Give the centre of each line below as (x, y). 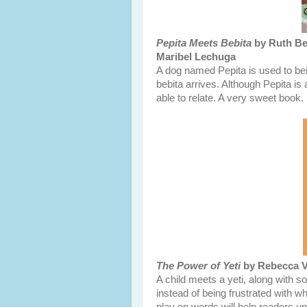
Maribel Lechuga (196, 57)
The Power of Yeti (198, 266)
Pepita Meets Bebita (204, 43)
